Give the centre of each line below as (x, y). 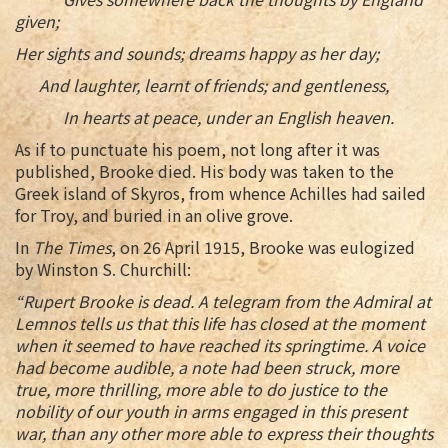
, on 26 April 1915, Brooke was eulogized (263, 247)
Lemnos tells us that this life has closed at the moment (220, 323)
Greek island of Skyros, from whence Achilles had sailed (220, 193)
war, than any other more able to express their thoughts (224, 433)
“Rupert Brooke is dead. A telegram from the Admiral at (223, 301)
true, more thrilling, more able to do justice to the (201, 389)
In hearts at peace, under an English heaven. (204, 117)
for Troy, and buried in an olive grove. (156, 215)
